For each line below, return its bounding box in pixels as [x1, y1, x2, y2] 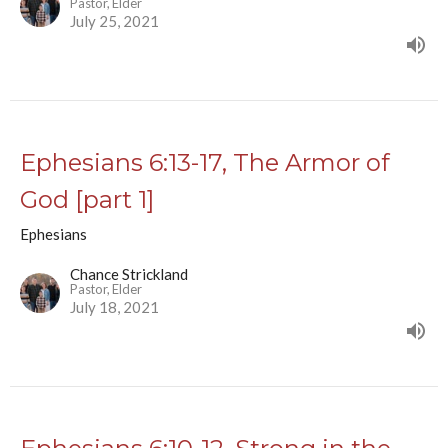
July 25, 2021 [70, 12, 159, 31]
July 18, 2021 [70, 298, 159, 317]
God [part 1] [20, 185, 154, 215]
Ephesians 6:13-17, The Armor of [20, 148, 390, 178]
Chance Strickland [70, 265, 188, 284]
